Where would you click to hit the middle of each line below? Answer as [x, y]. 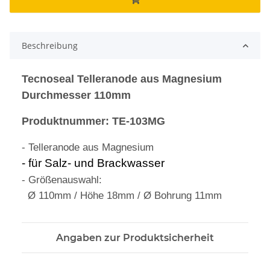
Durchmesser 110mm [76, 96]
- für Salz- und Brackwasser [93, 163]
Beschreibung [50, 46]
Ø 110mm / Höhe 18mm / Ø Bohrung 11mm [122, 196]
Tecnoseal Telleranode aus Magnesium [122, 79]
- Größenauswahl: [62, 180]
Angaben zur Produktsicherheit [135, 238]
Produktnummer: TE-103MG [93, 121]
